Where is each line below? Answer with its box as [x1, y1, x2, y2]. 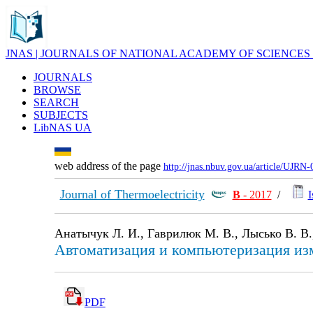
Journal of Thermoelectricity [59, 187, 205, 201]
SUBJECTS [34, 109, 88, 121]
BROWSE [34, 84, 81, 96]
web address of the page [54, 160, 163, 172]
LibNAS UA [34, 122, 92, 133]
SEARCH [34, 96, 79, 108]
